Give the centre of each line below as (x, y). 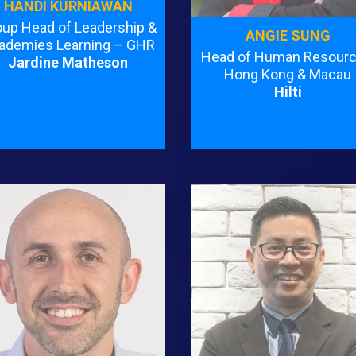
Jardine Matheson (68, 63)
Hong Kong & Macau (288, 75)
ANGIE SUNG (288, 36)
